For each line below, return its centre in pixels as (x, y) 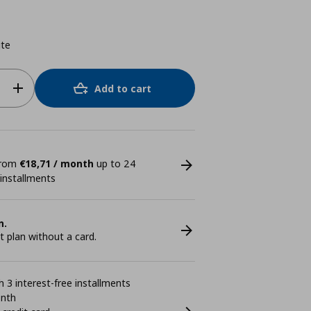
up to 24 (115, 163)
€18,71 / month (56, 163)
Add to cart (123, 88)
